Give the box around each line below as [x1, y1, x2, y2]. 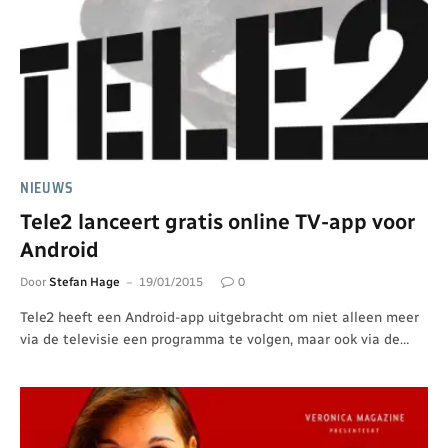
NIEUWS [20, 176, 74, 199]
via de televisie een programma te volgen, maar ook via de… [20, 330, 409, 348]
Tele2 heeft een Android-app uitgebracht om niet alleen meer [20, 308, 419, 326]
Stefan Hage [49, 274, 120, 289]
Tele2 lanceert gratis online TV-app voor [20, 208, 415, 234]
